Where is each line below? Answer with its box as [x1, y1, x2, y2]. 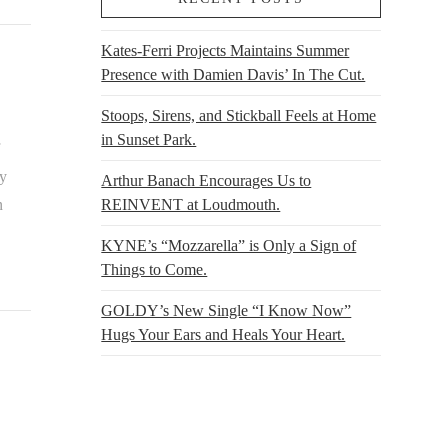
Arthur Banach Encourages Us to [101, 171, 312, 189]
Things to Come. [101, 260, 208, 278]
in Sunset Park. [101, 130, 197, 148]
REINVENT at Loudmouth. [101, 195, 281, 213]
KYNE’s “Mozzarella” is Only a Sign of [101, 236, 357, 254]
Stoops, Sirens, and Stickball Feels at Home [101, 106, 377, 124]
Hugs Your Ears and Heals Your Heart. [101, 325, 346, 343]
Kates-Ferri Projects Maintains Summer [101, 41, 350, 59]
